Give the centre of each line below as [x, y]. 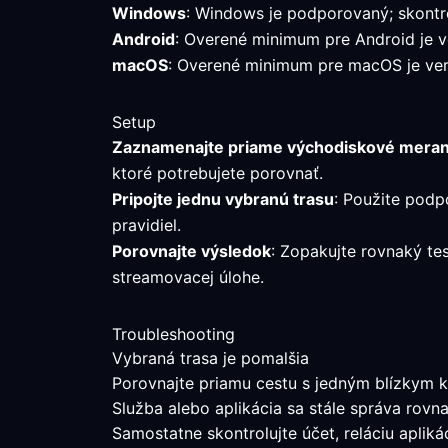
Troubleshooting [173, 334]
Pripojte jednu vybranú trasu [223, 199]
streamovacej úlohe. [188, 277]
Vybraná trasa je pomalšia [210, 358]
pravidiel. [146, 225]
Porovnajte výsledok [191, 251]
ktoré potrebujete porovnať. [217, 173]
